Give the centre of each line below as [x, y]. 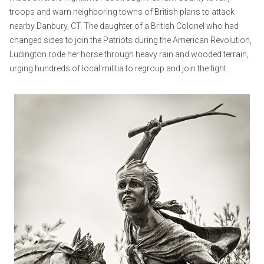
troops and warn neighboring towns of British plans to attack [122, 12]
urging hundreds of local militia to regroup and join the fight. [119, 69]
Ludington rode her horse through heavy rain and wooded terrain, [129, 55]
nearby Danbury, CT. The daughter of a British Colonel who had [124, 26]
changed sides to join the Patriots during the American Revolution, [131, 40]
